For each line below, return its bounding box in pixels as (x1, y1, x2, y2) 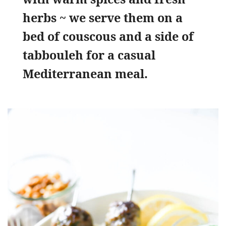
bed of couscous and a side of (23, 28, 194, 44)
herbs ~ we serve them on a (23, 9, 183, 26)
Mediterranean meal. (23, 65, 148, 82)
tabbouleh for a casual (23, 46, 155, 63)
